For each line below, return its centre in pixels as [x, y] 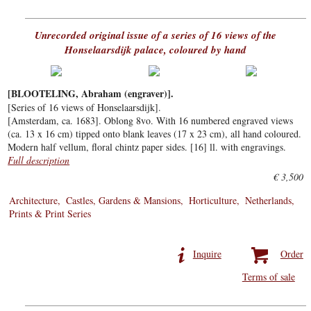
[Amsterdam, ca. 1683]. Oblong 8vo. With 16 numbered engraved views [151, 121]
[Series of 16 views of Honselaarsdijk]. [85, 108]
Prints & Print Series [50, 214]
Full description [39, 160]
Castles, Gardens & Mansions [124, 201]
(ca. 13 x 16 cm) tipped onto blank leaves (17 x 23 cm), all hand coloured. [155, 134]
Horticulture [213, 201]
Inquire [207, 254]
